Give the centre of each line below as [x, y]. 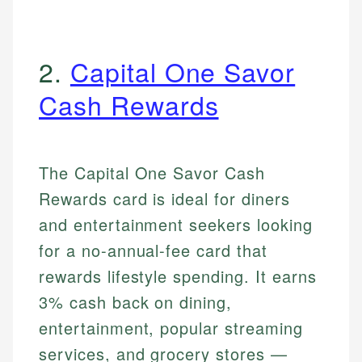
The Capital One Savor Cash [152, 173]
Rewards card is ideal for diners [164, 199]
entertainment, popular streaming [171, 328]
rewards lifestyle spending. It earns [178, 276]
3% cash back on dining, [136, 302]
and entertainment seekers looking [176, 225]
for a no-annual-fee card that [153, 250]
